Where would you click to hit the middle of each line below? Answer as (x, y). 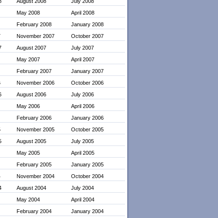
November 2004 (36, 176)
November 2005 (36, 129)
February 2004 (34, 211)
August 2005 (32, 141)
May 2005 (28, 153)
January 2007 (87, 71)
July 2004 (82, 188)
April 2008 (82, 13)
